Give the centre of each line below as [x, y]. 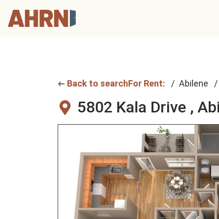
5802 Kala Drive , [137, 107]
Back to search [98, 83]
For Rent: [147, 83]
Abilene [194, 83]
